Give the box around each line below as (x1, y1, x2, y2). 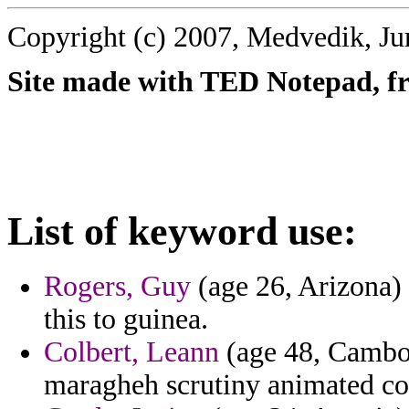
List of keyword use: (7, 208, 357, 254)
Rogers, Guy (44, 270, 191, 303)
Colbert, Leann (44, 336, 219, 369)
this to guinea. (44, 303, 208, 336)
